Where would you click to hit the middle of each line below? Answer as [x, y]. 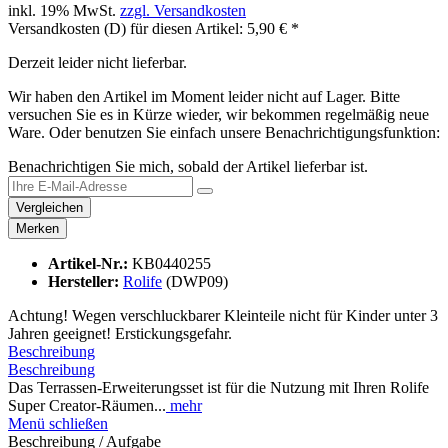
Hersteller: [85, 282]
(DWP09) [195, 282]
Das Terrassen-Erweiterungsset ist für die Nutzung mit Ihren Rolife [218, 388]
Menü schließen [58, 424]
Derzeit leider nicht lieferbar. [97, 63]
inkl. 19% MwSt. [64, 11]
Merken [37, 229]
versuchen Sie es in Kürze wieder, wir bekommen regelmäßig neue [218, 115]
